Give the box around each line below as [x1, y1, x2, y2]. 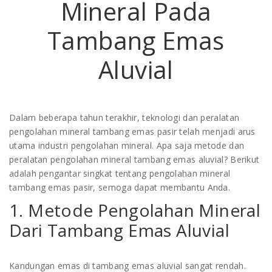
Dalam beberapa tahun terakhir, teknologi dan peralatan [9, 112, 240, 123]
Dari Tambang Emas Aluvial [9, 219, 229, 242]
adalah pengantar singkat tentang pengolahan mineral [9, 168, 231, 179]
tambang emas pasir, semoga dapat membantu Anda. [9, 182, 231, 193]
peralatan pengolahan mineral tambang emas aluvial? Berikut [9, 154, 260, 165]
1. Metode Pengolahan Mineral [9, 199, 261, 222]
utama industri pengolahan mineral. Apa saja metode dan [9, 140, 245, 151]
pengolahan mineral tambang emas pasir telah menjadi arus [9, 126, 256, 137]
